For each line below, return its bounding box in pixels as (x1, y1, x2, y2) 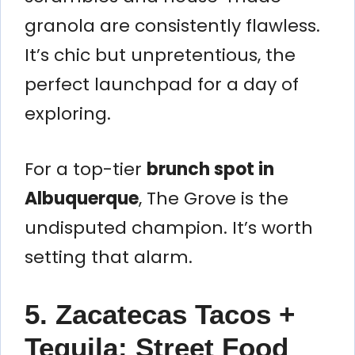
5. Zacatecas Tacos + (25, 298, 295, 330)
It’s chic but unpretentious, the (25, 42, 296, 67)
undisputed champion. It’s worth (25, 215, 313, 240)
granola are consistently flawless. (25, 13, 320, 38)
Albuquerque (25, 185, 139, 211)
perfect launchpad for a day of (25, 71, 299, 97)
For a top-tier (25, 156, 147, 181)
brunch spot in (147, 156, 274, 181)
